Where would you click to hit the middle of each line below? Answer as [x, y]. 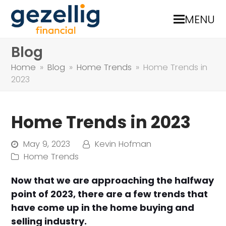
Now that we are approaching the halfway [113, 180]
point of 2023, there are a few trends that [110, 194]
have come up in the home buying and [103, 208]
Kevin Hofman [123, 144]
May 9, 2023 [47, 144]
